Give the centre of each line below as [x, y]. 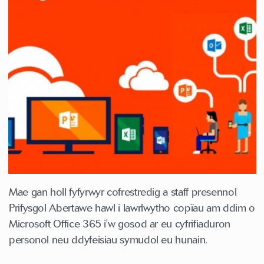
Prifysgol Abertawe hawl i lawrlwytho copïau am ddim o [132, 208]
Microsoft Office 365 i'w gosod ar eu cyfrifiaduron [120, 224]
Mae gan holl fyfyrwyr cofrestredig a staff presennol [123, 192]
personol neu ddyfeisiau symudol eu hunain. [108, 240]
